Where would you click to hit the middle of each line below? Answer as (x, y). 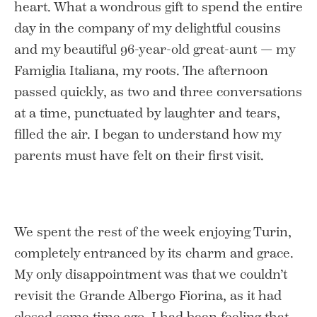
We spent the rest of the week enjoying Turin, (153, 232)
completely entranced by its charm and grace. (154, 253)
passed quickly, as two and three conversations (158, 92)
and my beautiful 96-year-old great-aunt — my (155, 49)
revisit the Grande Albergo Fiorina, (120, 295)
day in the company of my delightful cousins (148, 28)
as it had (256, 295)
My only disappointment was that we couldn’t (151, 274)
